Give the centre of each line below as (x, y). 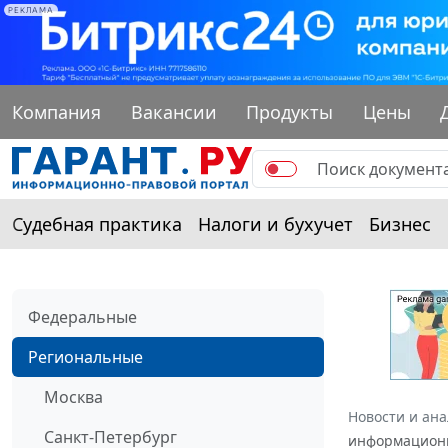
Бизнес (400, 223)
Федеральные (82, 316)
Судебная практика (97, 223)
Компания (56, 111)
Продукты (290, 111)
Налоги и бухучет (275, 223)
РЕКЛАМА (31, 10)
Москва (73, 396)
